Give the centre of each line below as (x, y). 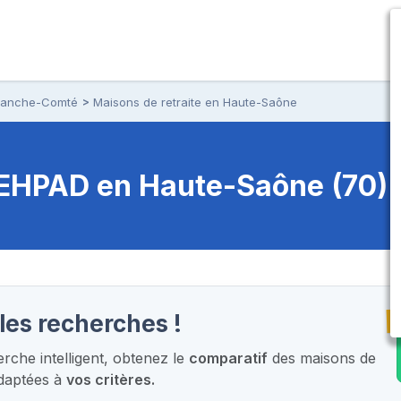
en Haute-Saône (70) (242, 185)
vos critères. (111, 379)
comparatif (229, 358)
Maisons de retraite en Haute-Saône (195, 102)
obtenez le (149, 358)
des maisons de (322, 358)
